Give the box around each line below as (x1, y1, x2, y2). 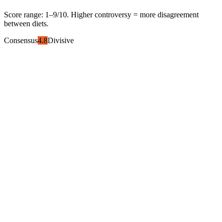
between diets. (4, 19, 49, 28)
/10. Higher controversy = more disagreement (57, 10, 199, 19)
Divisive (48, 36, 74, 45)
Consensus (4, 36, 38, 45)
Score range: (4, 10, 45, 19)
